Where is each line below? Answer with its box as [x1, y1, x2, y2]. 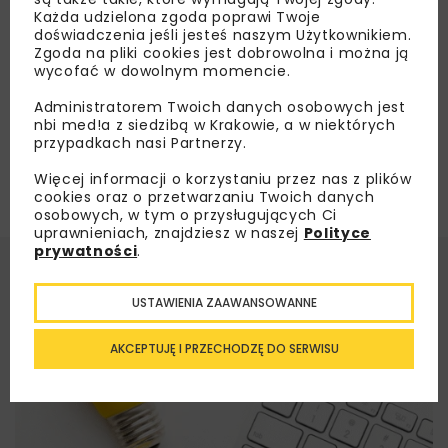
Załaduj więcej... [163, 27, 267, 47]
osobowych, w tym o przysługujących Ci [34, 204, 338, 225]
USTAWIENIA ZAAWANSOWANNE [131, 293, 317, 311]
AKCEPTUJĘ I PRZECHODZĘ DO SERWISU [109, 339, 339, 357]
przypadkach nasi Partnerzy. [34, 132, 247, 153]
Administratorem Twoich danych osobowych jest [34, 96, 406, 117]
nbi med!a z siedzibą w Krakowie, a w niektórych [34, 114, 396, 135]
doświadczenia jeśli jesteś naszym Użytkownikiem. [34, 24, 412, 45]
